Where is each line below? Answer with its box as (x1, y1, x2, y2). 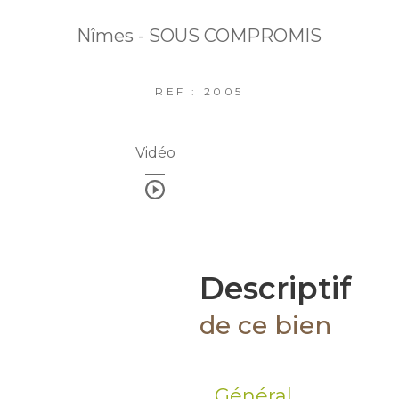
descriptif (224, 270, 352, 308)
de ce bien (199, 310, 331, 341)
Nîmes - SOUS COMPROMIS (77, 25, 322, 47)
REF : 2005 (154, 85, 244, 99)
